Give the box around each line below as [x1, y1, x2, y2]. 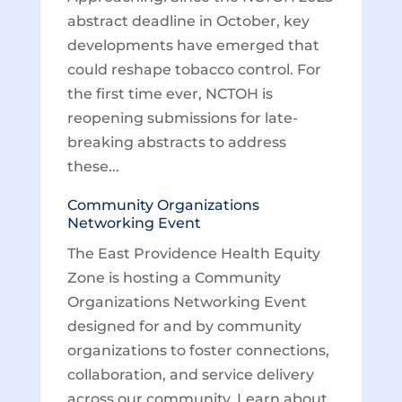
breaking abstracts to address [66, 134, 286, 151]
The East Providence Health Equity [66, 245, 320, 262]
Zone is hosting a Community [66, 269, 281, 286]
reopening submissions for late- [66, 109, 298, 127]
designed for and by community [66, 318, 301, 335]
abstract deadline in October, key [66, 13, 310, 30]
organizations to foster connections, [66, 342, 329, 359]
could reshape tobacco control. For [66, 61, 321, 78]
